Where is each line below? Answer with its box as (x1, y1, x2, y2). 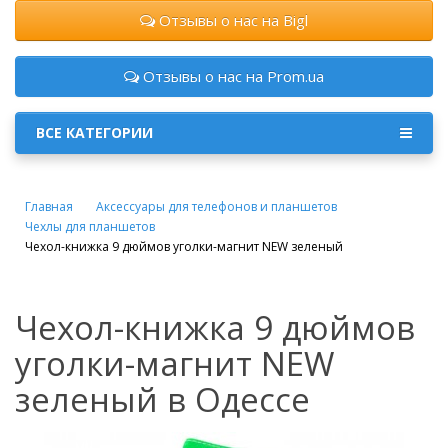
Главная (25, 198, 73, 215)
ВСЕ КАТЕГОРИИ (36, 123, 153, 142)
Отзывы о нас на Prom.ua (139, 66, 324, 86)
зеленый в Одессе (15, 377, 310, 422)
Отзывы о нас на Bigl (155, 10, 308, 30)
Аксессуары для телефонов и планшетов (96, 198, 337, 215)
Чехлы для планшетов (25, 218, 155, 235)
